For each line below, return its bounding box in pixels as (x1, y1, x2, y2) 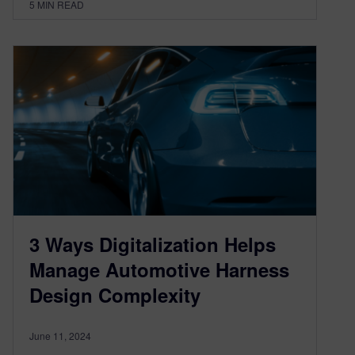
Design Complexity (29, 281, 200, 309)
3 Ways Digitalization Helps (29, 231, 276, 258)
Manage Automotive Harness (29, 256, 289, 284)
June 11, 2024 (29, 329, 91, 343)
